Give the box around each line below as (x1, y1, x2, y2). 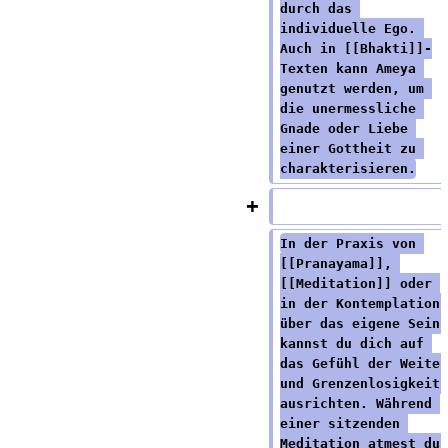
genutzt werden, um (279, 80, 432, 96)
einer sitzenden (279, 415, 408, 431)
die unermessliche (279, 100, 424, 116)
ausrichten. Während (279, 395, 440, 411)
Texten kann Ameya (279, 60, 424, 76)
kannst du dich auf (279, 335, 432, 351)
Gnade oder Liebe (279, 120, 416, 136)
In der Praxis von (279, 235, 424, 251)
